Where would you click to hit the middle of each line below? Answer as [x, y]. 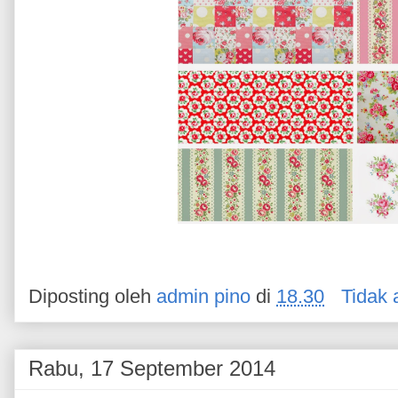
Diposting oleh [92, 297]
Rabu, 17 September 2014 [152, 368]
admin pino [203, 297]
